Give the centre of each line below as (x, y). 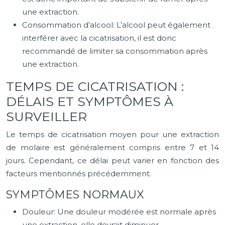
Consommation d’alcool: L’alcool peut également (116, 25)
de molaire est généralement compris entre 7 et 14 (113, 147)
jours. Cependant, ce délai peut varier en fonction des (113, 160)
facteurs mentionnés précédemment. (79, 174)
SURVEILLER (46, 117)
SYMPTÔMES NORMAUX (75, 195)
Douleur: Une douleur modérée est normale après (119, 212)
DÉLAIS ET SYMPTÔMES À (90, 101)
